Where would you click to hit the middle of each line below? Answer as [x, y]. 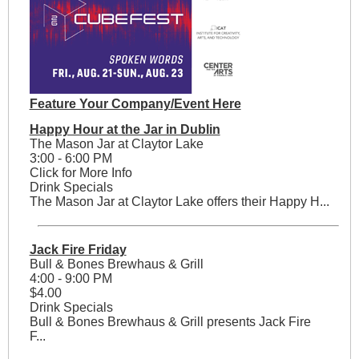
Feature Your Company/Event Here [135, 104]
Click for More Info [81, 173]
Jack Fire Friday [78, 250]
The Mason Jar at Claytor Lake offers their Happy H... [179, 202]
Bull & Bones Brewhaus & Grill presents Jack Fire [170, 322]
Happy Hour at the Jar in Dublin [125, 130]
